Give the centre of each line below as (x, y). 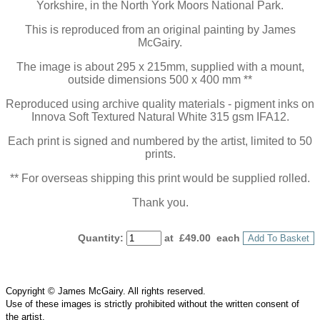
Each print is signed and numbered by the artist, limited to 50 (160, 141)
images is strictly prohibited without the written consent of (179, 304)
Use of (21, 304)
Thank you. (160, 203)
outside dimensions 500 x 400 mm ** (160, 80)
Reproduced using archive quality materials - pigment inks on (160, 104)
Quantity (99, 238)
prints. (160, 154)
